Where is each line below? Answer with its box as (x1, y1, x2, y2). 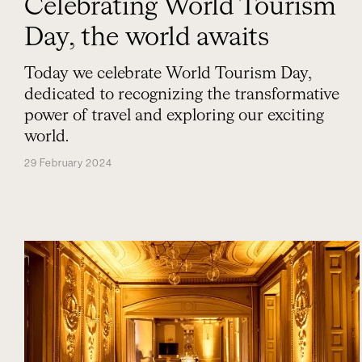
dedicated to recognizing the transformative (24, 86, 339, 103)
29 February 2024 (24, 158, 112, 168)
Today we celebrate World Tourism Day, (24, 65, 312, 82)
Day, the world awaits (24, 25, 269, 51)
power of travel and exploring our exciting (24, 107, 324, 124)
